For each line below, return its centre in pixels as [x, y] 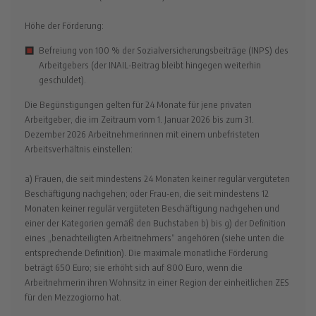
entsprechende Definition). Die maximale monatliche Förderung [146, 253]
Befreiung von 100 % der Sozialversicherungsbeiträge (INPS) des [164, 50]
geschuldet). [62, 79]
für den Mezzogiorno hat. [73, 297]
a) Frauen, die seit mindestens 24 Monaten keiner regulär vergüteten [157, 179]
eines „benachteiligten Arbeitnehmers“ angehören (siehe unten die [154, 238]
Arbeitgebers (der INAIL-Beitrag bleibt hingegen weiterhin [150, 65]
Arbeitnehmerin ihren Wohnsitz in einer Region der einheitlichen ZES [157, 282]
